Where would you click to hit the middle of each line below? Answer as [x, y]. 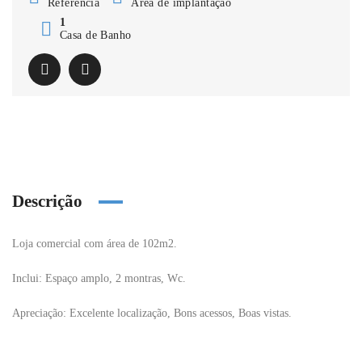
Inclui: [29, 278]
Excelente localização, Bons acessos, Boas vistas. [181, 313]
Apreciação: [41, 313]
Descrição [47, 201]
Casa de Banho [96, 35]
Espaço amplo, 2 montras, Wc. [116, 278]
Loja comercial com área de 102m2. [95, 244]
